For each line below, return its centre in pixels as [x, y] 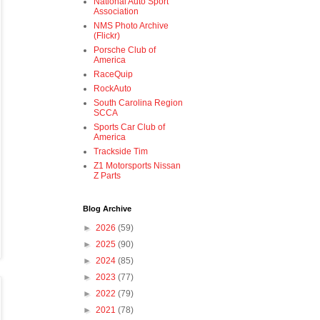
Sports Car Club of [129, 127]
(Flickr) [107, 36]
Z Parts [107, 176]
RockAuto [112, 89]
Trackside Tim [121, 152]
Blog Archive [107, 209]
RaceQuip [113, 75]
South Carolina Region [138, 103]
